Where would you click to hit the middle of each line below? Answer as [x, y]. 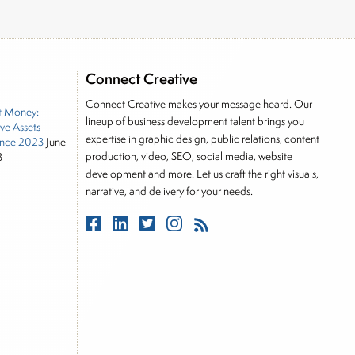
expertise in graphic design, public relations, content [202, 139]
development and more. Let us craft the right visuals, [202, 174]
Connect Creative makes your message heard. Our [198, 104]
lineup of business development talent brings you [195, 121]
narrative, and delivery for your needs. [169, 191]
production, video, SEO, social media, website [189, 156]
